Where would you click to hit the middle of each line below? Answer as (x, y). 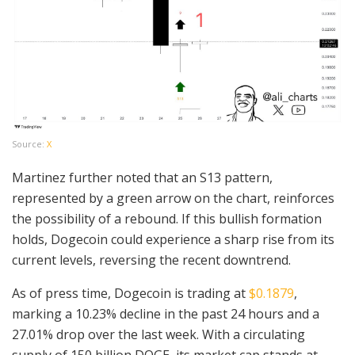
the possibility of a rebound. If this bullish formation (167, 219)
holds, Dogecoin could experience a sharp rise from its (173, 240)
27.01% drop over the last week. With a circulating (158, 335)
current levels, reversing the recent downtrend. (151, 260)
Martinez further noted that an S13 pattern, (142, 178)
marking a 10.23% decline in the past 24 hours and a (166, 314)
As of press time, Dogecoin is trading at (130, 294)
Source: (29, 144)
